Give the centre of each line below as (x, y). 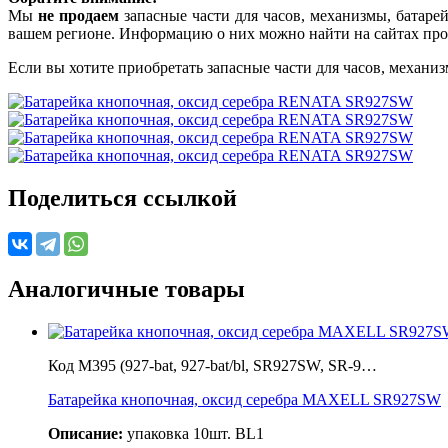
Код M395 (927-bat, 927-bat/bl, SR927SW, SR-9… (212, 365)
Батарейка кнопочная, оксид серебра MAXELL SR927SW (244, 399)
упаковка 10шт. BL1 (193, 433)
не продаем (78, 16)
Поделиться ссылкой (122, 198)
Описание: (85, 433)
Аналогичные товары (126, 288)
